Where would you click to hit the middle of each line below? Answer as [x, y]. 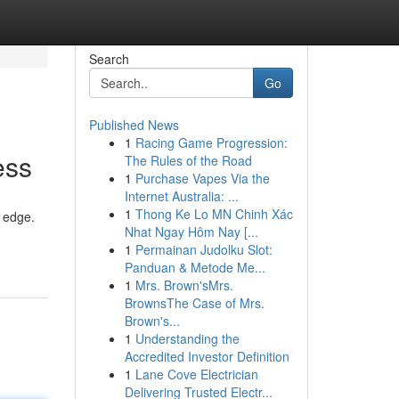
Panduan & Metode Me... [195, 267]
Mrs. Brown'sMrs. [184, 285]
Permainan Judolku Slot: [204, 249]
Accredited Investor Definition [207, 356]
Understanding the [187, 338]
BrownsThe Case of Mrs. [194, 303]
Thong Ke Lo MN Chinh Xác [214, 214]
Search [109, 59]
